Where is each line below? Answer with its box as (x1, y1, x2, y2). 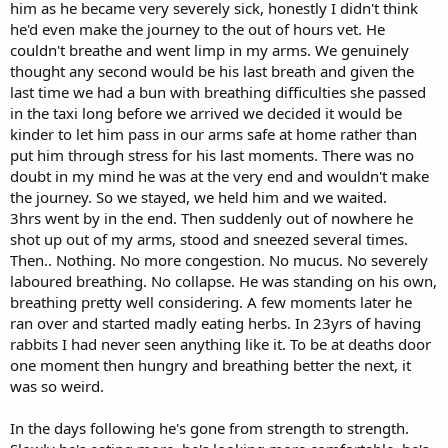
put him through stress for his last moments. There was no (10, 144, 414, 165)
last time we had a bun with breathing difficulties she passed (10, 81, 426, 102)
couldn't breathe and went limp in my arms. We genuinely (10, 39, 409, 60)
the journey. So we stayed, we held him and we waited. (10, 186, 387, 207)
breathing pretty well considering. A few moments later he (10, 291, 412, 312)
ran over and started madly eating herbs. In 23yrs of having (10, 312, 421, 333)
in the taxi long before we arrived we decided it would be (10, 102, 402, 123)
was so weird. (10, 375, 104, 396)
